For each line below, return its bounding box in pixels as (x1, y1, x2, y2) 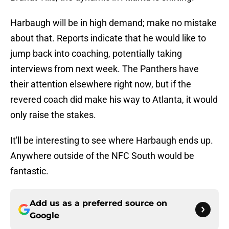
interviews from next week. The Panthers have (10, 63, 199, 75)
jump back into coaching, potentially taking (10, 48, 182, 59)
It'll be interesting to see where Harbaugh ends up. (10, 135, 213, 146)
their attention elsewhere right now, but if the (10, 79, 191, 90)
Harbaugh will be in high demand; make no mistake (10, 17, 217, 29)
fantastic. (10, 166, 49, 177)
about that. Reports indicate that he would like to (10, 33, 206, 44)
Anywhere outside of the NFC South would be (10, 150, 194, 162)
